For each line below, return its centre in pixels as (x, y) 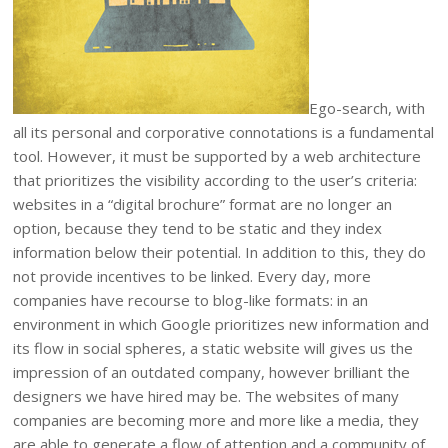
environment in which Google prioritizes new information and (221, 323)
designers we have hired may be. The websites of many (206, 395)
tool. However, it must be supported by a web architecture (217, 155)
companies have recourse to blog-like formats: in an (190, 299)
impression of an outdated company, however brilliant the (211, 371)
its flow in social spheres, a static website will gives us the (213, 347)
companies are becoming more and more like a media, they (216, 419)
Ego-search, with (367, 107)
